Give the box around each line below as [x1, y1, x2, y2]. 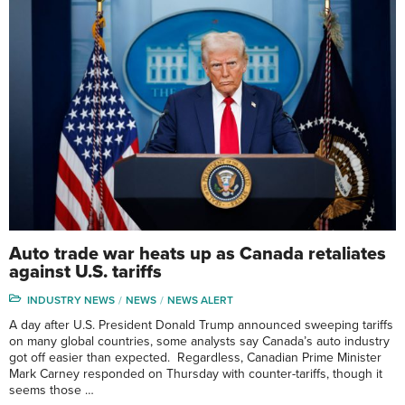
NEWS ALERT [167, 294, 233, 307]
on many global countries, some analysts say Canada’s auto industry [9, 334, 390, 350]
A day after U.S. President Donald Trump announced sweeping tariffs [9, 317, 393, 334]
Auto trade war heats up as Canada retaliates [9, 243, 386, 266]
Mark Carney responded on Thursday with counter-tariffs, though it [9, 366, 382, 382]
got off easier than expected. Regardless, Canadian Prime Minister [9, 350, 381, 366]
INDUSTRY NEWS [27, 294, 115, 307]
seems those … [9, 382, 94, 399]
